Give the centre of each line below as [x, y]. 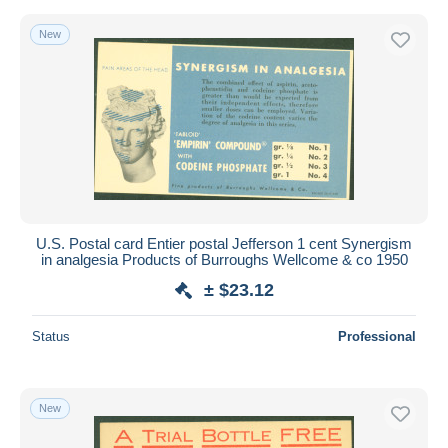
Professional [377, 336]
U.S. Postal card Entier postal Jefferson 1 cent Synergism [224, 243]
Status [51, 336]
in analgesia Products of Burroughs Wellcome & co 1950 [224, 259]
